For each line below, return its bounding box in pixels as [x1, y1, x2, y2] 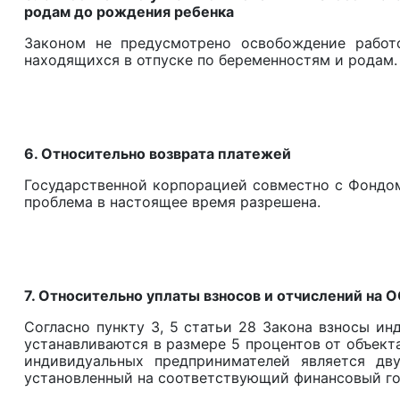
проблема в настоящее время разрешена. [24, 193, 321, 212]
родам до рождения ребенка [24, 3, 234, 21]
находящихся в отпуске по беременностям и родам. [24, 51, 397, 70]
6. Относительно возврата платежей [24, 145, 291, 163]
